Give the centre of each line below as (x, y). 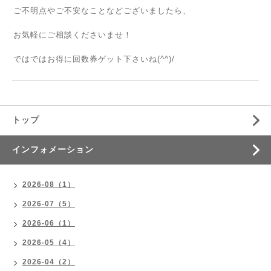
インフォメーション (53, 149)
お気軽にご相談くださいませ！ (73, 35)
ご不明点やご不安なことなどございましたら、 (102, 11)
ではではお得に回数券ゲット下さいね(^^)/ (94, 59)
